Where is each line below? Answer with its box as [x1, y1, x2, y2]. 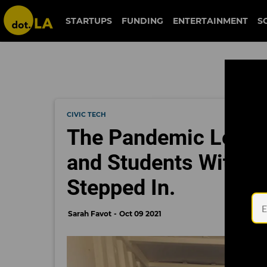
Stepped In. [67, 175, 175, 200]
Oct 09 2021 [119, 209, 162, 218]
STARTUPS [66, 15, 113, 26]
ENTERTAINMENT [173, 15, 249, 26]
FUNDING [122, 15, 164, 26]
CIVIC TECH [67, 111, 106, 119]
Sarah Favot [68, 209, 111, 218]
